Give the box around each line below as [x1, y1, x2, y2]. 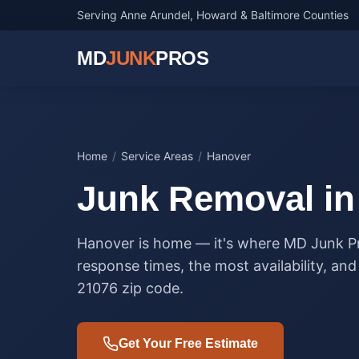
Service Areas [121, 149, 193, 163]
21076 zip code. [77, 280, 184, 296]
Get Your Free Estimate [119, 337, 258, 350]
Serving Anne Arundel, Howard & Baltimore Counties [77, 8, 349, 22]
